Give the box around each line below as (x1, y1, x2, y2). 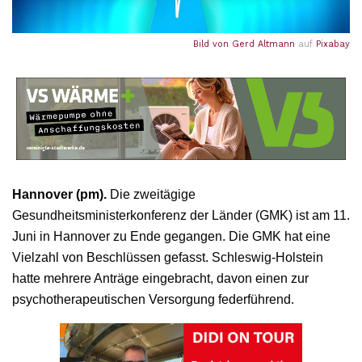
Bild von (193, 39, 232, 50)
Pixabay (316, 39, 350, 50)
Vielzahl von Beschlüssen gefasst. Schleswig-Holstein (12, 250, 323, 265)
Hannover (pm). (12, 187, 107, 202)
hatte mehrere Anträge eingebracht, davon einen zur (12, 271, 309, 286)
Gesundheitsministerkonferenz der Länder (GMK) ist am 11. (12, 208, 350, 223)
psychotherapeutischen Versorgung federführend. (12, 293, 294, 307)
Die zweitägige (107, 187, 196, 202)
